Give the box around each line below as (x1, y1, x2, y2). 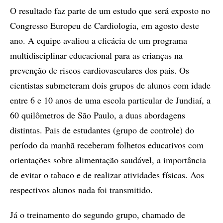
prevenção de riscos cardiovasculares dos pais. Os (10, 64, 189, 76)
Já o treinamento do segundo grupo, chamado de (10, 208, 185, 221)
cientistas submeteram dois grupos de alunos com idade (10, 79, 211, 91)
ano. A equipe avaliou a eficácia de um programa (10, 34, 187, 46)
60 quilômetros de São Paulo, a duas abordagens (10, 109, 185, 121)
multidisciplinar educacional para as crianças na (10, 49, 183, 61)
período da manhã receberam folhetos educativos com (10, 138, 204, 151)
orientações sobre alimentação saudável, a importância (10, 153, 206, 166)
